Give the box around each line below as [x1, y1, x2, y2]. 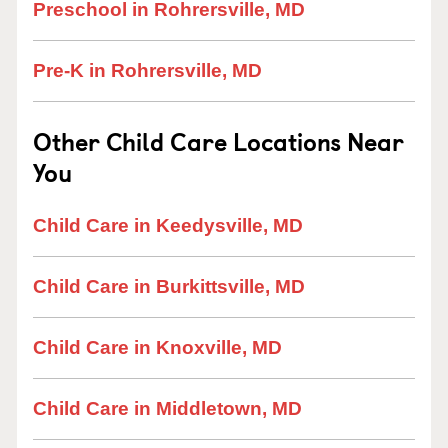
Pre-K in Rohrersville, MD [33, 60, 262, 81]
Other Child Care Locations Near [33, 123, 404, 159]
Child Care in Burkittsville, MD [33, 276, 305, 297]
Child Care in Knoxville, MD [33, 337, 282, 358]
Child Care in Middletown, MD [33, 398, 302, 419]
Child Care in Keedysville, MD [33, 215, 303, 236]
